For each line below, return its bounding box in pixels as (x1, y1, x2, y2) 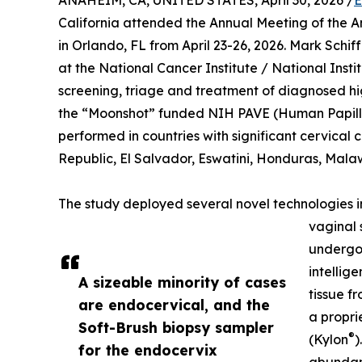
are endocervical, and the (78, 296, 270, 314)
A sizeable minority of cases (78, 273, 286, 291)
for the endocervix (78, 341, 217, 359)
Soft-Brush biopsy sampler (78, 318, 274, 336)
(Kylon (309, 331, 348, 347)
